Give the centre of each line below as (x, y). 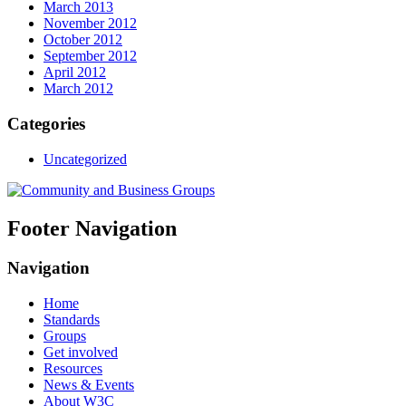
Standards (72, 320)
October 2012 (83, 40)
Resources (73, 369)
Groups (65, 336)
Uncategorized (85, 159)
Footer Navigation (92, 228)
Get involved (81, 353)
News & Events (89, 385)
